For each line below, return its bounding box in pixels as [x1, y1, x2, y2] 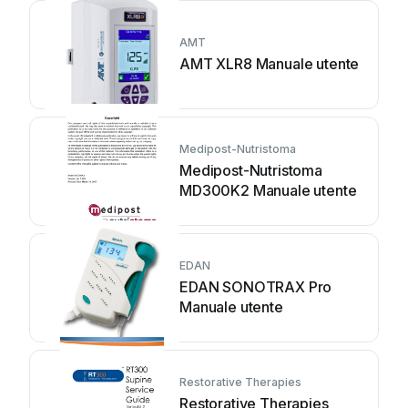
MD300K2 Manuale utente [179, 181, 357, 199]
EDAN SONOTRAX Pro [179, 278, 332, 296]
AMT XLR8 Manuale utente [179, 55, 360, 73]
